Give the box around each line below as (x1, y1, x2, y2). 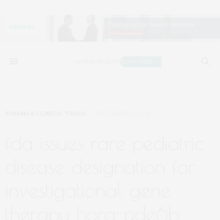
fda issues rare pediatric (5, 132, 204, 155)
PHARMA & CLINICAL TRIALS (5, 110, 86, 117)
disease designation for (5, 155, 195, 178)
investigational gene (5, 179, 170, 202)
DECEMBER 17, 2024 (96, 110, 149, 117)
